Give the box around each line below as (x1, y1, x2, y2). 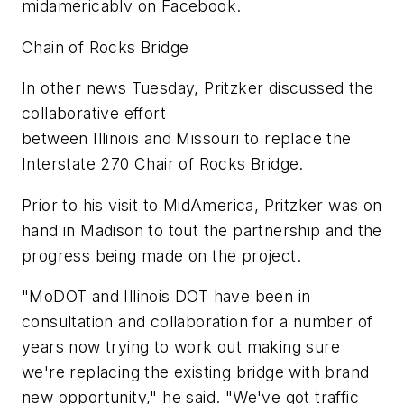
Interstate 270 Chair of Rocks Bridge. (22, 154, 304, 174)
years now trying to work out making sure (22, 337, 340, 357)
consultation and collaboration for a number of (22, 312, 373, 332)
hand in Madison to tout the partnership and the (22, 220, 382, 240)
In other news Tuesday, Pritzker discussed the (22, 78, 373, 98)
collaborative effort (22, 104, 166, 124)
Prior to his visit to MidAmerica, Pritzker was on (22, 195, 382, 215)
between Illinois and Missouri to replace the (22, 129, 352, 149)
